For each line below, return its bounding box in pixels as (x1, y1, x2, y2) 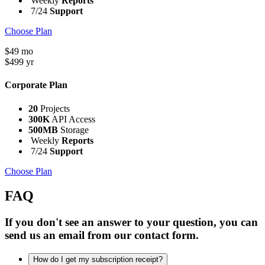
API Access (50, 114, 95, 124)
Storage (58, 124, 89, 135)
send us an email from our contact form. (5, 229, 199, 242)
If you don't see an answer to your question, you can (5, 216, 258, 229)
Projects (38, 103, 70, 114)
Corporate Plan (5, 80, 67, 91)
